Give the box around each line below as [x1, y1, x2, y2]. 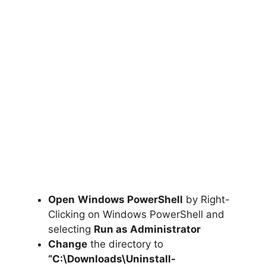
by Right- [183, 193, 230, 205]
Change [48, 237, 87, 250]
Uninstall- [126, 252, 176, 265]
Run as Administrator [94, 223, 201, 235]
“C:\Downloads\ [48, 252, 126, 265]
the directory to [87, 237, 163, 250]
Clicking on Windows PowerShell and [48, 208, 224, 220]
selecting [48, 223, 94, 235]
